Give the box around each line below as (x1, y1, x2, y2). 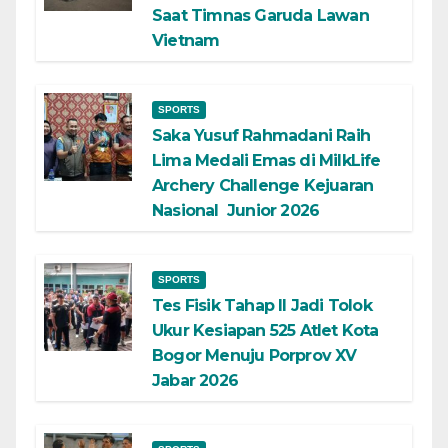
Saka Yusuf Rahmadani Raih (152, 125, 370, 145)
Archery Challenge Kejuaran (152, 175, 374, 195)
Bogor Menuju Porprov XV (152, 345, 357, 365)
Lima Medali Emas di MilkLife (152, 150, 381, 170)
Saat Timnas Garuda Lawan (152, 5, 369, 25)
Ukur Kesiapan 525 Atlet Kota (152, 320, 379, 340)
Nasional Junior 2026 (152, 200, 320, 220)
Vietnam (152, 30, 220, 50)
